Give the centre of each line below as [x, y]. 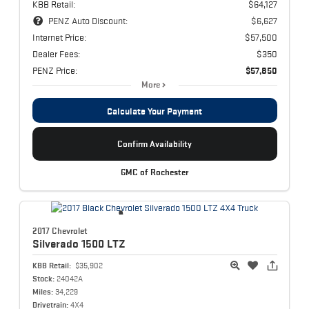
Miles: [42, 292]
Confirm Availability [154, 143]
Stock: [43, 279]
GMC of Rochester [154, 172]
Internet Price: [59, 37]
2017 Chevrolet [60, 231]
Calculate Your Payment [154, 111]
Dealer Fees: [56, 53]
